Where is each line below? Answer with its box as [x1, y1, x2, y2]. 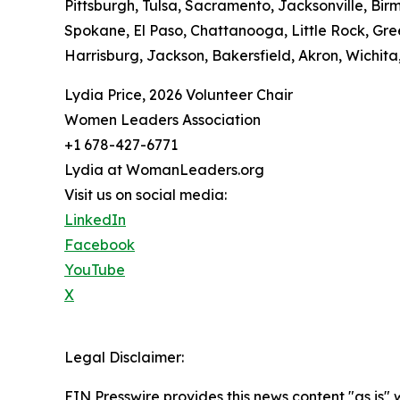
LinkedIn [64, 211, 126, 229]
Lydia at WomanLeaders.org [64, 161, 264, 179]
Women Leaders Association [64, 111, 261, 129]
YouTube [64, 261, 125, 279]
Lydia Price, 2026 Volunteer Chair [64, 86, 293, 104]
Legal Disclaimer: [64, 348, 184, 367]
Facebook [64, 236, 135, 254]
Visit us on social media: [64, 186, 227, 204]
